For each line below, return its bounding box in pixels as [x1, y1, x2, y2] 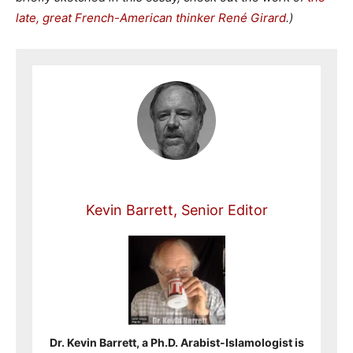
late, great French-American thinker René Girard [16, 10, 286, 25]
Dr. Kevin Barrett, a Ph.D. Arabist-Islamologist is [49, 336, 304, 349]
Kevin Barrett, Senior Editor [85, 202, 268, 218]
